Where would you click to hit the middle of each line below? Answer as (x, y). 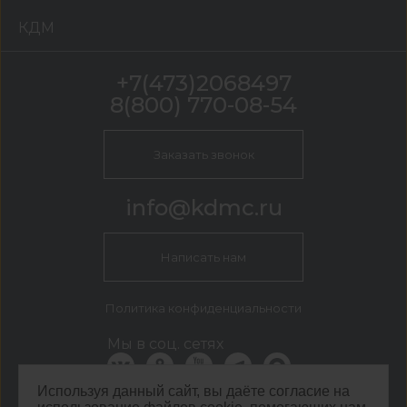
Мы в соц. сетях (165, 344)
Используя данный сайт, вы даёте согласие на (194, 391)
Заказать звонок (204, 154)
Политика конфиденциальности (203, 308)
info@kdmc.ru (203, 208)
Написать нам (203, 257)
